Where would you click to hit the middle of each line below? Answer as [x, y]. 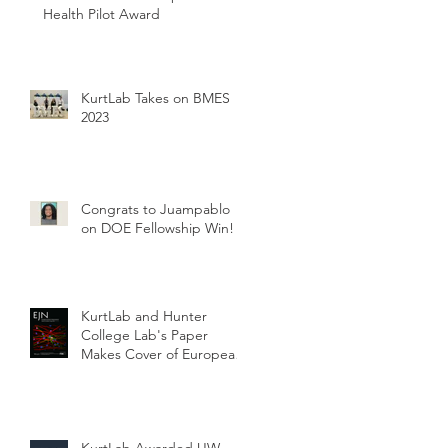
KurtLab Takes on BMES [155, 97]
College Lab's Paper [144, 334]
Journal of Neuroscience [157, 372]
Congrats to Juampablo [155, 208]
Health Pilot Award [101, 13]
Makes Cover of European [162, 353]
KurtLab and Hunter [144, 315]
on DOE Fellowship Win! [157, 227]
